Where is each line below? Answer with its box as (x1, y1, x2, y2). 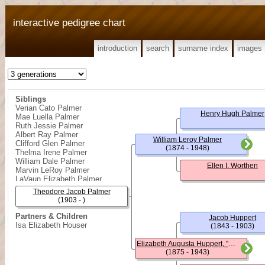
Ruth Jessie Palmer (15, 121, 83, 130)
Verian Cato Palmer (15, 104, 82, 112)
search (146, 44, 169, 53)
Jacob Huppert (209, 214, 256, 222)
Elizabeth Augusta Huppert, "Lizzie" (228, 240, 235, 248)
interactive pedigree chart (13, 17, 125, 28)
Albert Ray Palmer (15, 130, 78, 139)
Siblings (15, 95, 46, 104)
